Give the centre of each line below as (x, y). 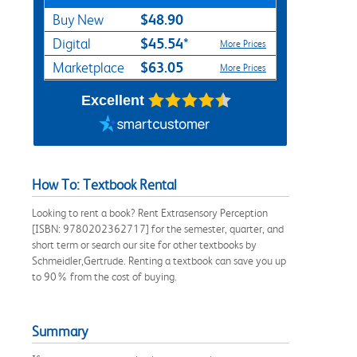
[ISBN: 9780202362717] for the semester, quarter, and (158, 228)
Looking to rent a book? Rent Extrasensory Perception (150, 212)
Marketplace (88, 67)
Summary (60, 331)
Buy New (78, 20)
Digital (72, 43)
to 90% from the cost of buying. (104, 276)
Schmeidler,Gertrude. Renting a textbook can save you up (159, 260)
